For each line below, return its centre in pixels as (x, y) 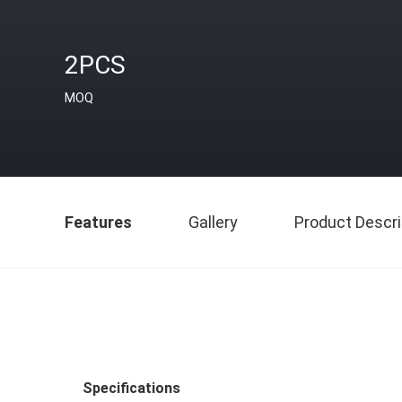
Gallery (213, 222)
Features (98, 222)
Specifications (131, 388)
